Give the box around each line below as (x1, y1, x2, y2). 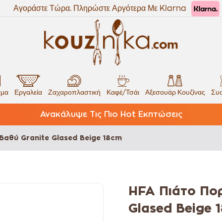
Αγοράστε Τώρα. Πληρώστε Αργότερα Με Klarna (13, 4, 186, 12)
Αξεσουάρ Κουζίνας (145, 89, 205, 96)
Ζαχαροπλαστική (48, 89, 101, 96)
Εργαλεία (14, 89, 42, 96)
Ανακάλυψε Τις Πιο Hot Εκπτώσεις (40, 111, 182, 118)
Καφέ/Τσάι (106, 89, 139, 96)
